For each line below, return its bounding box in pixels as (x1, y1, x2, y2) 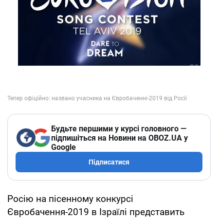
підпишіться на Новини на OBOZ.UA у (51, 133, 188, 143)
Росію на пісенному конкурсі (7, 193, 133, 204)
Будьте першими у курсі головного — (51, 124, 186, 133)
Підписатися (89, 158, 129, 166)
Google (51, 142, 76, 152)
